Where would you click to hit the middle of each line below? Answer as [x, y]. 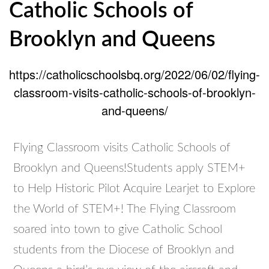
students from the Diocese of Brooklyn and [124, 250]
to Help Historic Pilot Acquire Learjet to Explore [134, 189]
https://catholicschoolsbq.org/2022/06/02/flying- [134, 74]
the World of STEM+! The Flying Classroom [125, 209]
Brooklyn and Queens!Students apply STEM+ [130, 168]
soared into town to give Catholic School [118, 229]
